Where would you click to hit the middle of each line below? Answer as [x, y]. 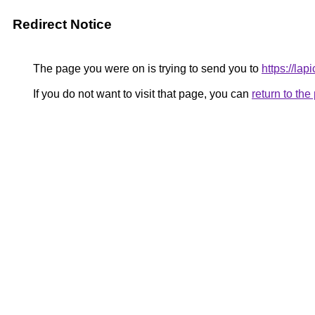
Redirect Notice [62, 24]
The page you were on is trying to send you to [146, 69]
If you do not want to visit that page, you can [141, 94]
